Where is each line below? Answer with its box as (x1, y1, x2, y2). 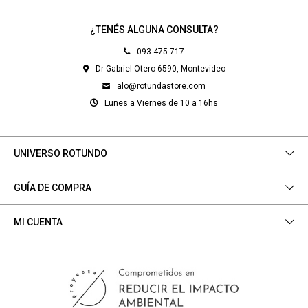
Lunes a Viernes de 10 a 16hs (104, 98, 218, 108)
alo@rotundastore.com (117, 81, 206, 91)
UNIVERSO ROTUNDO (14, 148, 107, 159)
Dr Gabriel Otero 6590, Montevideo (95, 64, 225, 74)
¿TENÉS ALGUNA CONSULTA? (89, 24, 219, 35)
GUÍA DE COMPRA (14, 182, 91, 193)
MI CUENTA (14, 217, 63, 228)
